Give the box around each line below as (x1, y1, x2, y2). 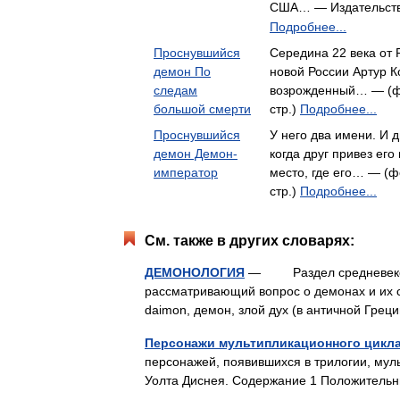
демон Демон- (154, 146, 237, 161)
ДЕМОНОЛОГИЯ (145, 265, 245, 279)
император (154, 165, 218, 179)
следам (154, 83, 197, 97)
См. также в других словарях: (145, 233, 354, 248)
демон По (154, 64, 211, 79)
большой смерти (154, 102, 251, 116)
